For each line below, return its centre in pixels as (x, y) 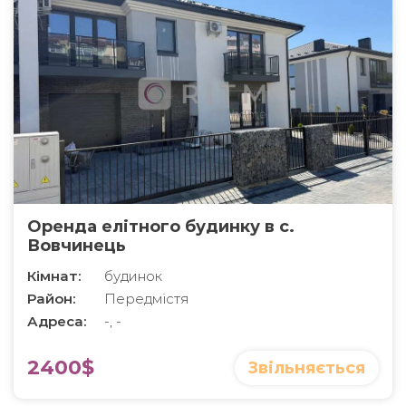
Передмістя (147, 299)
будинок (133, 276)
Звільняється (307, 368)
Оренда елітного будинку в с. (161, 227)
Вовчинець (77, 246)
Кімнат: (54, 276)
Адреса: (57, 322)
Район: (51, 299)
